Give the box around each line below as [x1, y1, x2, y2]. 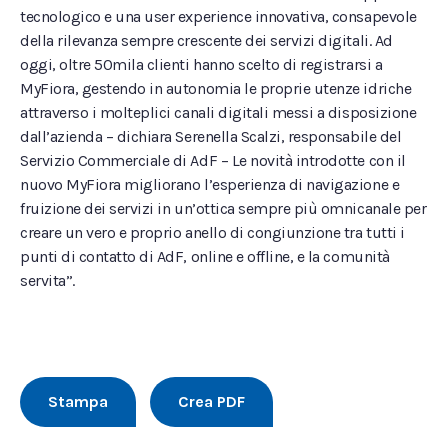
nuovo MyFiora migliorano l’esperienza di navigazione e [20, 175, 400, 194]
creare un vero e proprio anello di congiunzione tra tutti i [20, 223, 405, 242]
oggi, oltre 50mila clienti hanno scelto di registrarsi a [20, 55, 383, 74]
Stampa [48, 392, 108, 411]
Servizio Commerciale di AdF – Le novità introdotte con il [20, 151, 406, 170]
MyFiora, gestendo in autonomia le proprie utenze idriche [20, 79, 412, 98]
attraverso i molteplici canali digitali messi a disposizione [20, 103, 417, 122]
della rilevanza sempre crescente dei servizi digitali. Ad [20, 31, 393, 50]
